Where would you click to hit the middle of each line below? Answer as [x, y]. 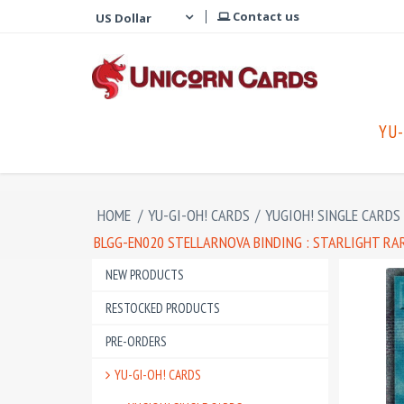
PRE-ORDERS [136, 341]
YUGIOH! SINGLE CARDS [333, 215]
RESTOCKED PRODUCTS [163, 308]
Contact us [265, 16]
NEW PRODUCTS [145, 275]
